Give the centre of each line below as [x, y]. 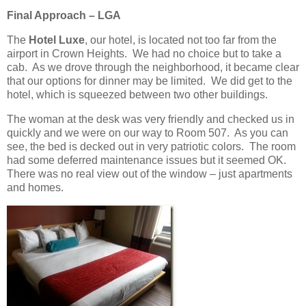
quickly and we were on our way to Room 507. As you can [148, 133]
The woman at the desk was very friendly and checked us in [151, 119]
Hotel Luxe [57, 40]
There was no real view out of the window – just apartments [150, 173]
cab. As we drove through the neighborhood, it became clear [153, 67]
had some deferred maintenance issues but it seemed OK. [148, 160]
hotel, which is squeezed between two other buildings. [137, 94]
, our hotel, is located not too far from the [181, 40]
